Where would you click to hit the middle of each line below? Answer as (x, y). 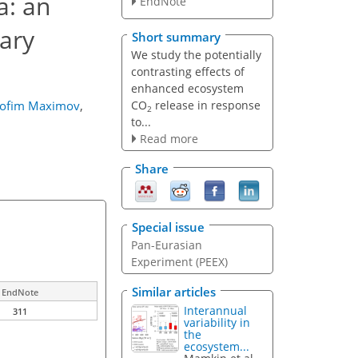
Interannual (216, 311)
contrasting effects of (187, 71)
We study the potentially (196, 54)
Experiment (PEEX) (179, 261)
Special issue (168, 227)
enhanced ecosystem (187, 88)
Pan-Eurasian (166, 245)
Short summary (176, 36)
